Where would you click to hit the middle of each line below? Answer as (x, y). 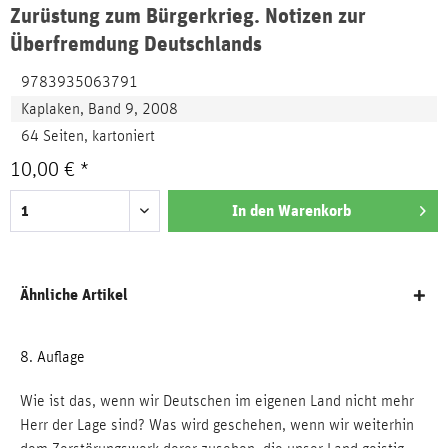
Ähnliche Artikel (74, 294)
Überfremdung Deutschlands (136, 43)
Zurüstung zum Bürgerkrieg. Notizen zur (188, 15)
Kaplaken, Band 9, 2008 (99, 109)
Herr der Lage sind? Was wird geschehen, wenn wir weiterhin (217, 425)
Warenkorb (314, 210)
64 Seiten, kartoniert (88, 136)
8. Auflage (52, 357)
